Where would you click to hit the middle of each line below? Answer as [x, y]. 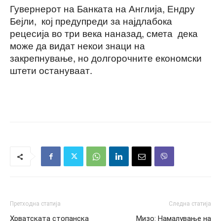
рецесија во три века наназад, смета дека [104, 33]
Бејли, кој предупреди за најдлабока [91, 21]
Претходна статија [35, 204]
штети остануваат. [51, 70]
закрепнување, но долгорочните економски [106, 58]
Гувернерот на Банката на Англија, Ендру [102, 8]
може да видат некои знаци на [77, 45]
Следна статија [190, 204]
